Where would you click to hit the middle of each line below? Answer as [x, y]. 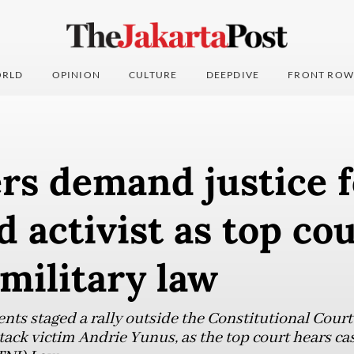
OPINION [76, 75]
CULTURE [153, 75]
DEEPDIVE [233, 75]
